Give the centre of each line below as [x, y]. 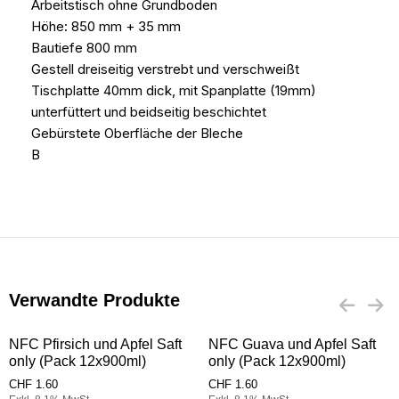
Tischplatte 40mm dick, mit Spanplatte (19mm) [174, 91]
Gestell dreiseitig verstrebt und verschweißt [165, 69]
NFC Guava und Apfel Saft [292, 345]
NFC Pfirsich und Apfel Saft [95, 345]
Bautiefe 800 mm [84, 48]
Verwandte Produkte [94, 301]
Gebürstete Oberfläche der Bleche [137, 134]
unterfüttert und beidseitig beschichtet [149, 112]
